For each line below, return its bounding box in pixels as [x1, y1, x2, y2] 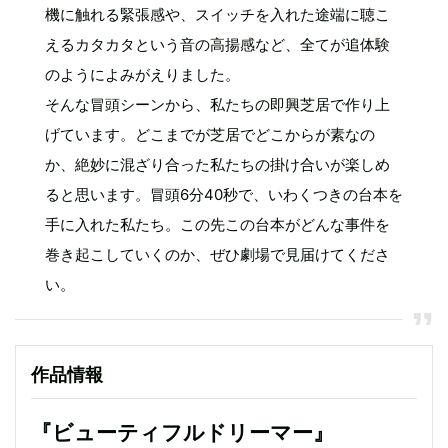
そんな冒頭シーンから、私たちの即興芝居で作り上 [45, 95, 390, 115]
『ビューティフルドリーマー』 [31, 420, 334, 446]
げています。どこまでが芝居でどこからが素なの [45, 125, 375, 145]
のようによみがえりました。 [45, 65, 240, 85]
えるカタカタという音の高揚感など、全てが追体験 [45, 35, 390, 55]
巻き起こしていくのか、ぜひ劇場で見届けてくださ [45, 245, 390, 265]
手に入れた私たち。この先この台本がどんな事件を [45, 215, 390, 235]
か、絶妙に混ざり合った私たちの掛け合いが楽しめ [45, 155, 390, 175]
